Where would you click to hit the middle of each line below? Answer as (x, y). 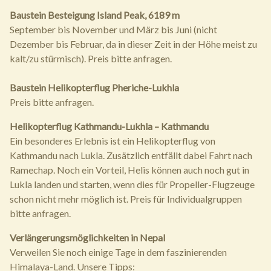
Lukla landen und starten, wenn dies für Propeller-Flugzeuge (132, 184)
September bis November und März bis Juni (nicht (113, 29)
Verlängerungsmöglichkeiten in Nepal (87, 237)
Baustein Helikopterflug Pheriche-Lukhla (94, 87)
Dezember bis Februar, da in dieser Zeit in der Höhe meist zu (133, 44)
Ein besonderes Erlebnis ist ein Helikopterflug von (113, 141)
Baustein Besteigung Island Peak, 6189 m (95, 15)
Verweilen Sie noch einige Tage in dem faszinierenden (118, 252)
